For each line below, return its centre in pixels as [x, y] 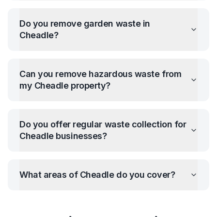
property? [89, 85]
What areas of [50, 175]
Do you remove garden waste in [85, 23]
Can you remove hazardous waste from [101, 74]
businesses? [80, 136]
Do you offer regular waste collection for [103, 124]
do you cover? [145, 175]
